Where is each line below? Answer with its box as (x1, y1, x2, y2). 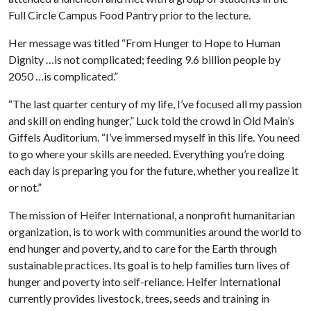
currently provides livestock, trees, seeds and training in (8, 292, 269, 305)
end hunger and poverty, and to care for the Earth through (8, 242, 277, 255)
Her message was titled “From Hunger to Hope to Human (8, 36, 280, 49)
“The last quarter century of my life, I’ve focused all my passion (8, 97, 302, 110)
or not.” (8, 180, 42, 194)
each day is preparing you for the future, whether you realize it (8, 164, 299, 177)
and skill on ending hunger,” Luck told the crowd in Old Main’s (8, 114, 294, 127)
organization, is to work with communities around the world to (8, 225, 301, 238)
